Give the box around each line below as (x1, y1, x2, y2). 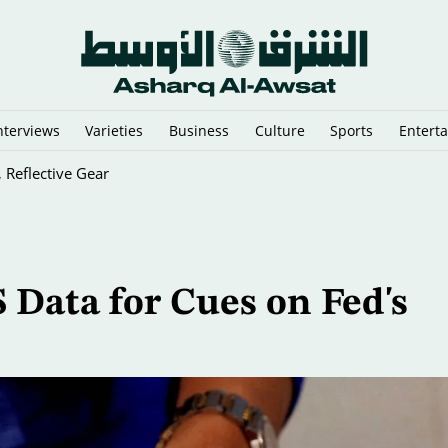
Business (169, 120, 229, 140)
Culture (254, 120, 305, 140)
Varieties (85, 120, 144, 140)
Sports (330, 120, 374, 140)
